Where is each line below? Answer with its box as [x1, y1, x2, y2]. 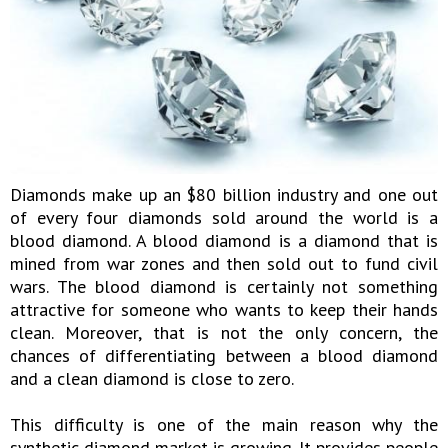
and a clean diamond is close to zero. [10, 366, 294, 390]
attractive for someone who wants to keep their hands [10, 297, 438, 321]
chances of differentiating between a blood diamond [10, 343, 438, 367]
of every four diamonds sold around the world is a [10, 205, 438, 229]
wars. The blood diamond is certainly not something [10, 274, 438, 298]
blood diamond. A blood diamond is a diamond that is [10, 228, 438, 252]
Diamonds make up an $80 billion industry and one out [10, 182, 438, 206]
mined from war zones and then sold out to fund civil [10, 251, 438, 275]
